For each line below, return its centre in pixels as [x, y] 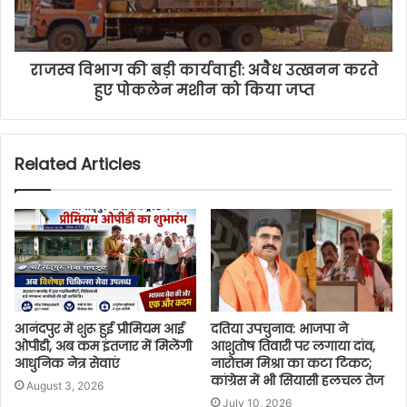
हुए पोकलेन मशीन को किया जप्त [203, 90]
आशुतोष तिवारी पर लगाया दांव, [293, 346]
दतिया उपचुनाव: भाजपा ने [279, 328]
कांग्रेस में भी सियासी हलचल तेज [297, 380]
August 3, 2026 [65, 385]
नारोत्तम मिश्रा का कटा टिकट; [291, 363]
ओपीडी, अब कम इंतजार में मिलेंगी [103, 346]
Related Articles [78, 164]
